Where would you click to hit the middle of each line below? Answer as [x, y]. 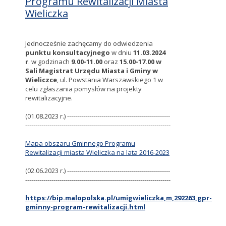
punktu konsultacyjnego [68, 52]
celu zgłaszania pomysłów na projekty [83, 89]
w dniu [122, 52]
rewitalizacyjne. [49, 98]
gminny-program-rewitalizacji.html [85, 207]
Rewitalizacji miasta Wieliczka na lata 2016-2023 [97, 152]
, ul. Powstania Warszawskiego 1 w [110, 80]
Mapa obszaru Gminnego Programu [80, 143]
